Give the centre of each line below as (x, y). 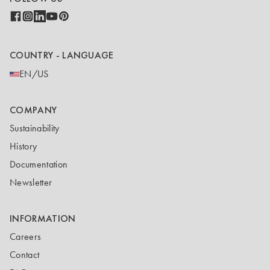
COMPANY (33, 110)
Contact (25, 255)
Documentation (39, 165)
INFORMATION (43, 219)
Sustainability (35, 128)
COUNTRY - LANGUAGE (62, 55)
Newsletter (31, 183)
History (24, 146)
